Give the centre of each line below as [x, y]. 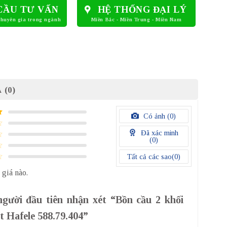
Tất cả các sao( [150, 157]
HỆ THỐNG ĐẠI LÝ [142, 10]
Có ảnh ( [156, 116]
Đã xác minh [159, 133]
